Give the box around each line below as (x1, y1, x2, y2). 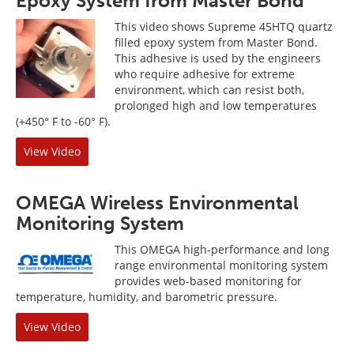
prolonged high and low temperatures (115, 98, 317, 113)
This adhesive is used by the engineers (115, 51, 321, 66)
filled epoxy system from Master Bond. (115, 35, 318, 50)
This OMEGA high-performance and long (115, 242, 330, 257)
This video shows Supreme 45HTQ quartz (115, 19, 333, 34)
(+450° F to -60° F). (16, 114, 111, 129)
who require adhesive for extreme (115, 66, 295, 81)
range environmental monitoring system (115, 258, 328, 273)
